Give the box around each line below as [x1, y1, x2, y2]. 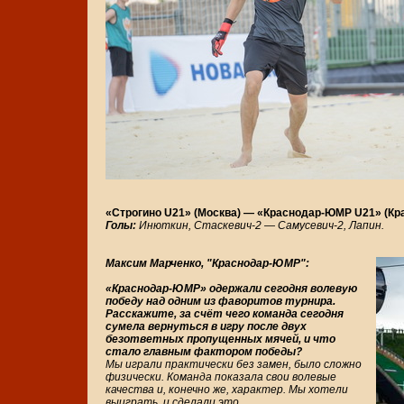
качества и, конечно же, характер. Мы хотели [106, 383, 348, 397]
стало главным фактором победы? [106, 345, 302, 359]
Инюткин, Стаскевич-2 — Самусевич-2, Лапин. [136, 219, 384, 233]
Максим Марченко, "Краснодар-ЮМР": [106, 257, 309, 271]
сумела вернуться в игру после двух [106, 320, 307, 334]
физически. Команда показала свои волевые [106, 371, 336, 384]
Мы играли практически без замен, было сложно [106, 358, 362, 372]
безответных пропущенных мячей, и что [106, 333, 335, 346]
